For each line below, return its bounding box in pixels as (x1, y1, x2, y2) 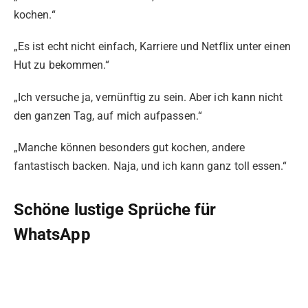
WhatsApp (14, 225, 91, 245)
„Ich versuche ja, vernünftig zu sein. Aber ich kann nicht (14, 90, 283, 104)
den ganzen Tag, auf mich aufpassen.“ (14, 109, 202, 122)
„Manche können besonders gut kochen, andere (14, 140, 245, 154)
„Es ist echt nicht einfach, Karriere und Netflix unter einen (14, 40, 291, 54)
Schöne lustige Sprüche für (14, 200, 217, 220)
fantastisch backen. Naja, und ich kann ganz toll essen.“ (14, 159, 287, 173)
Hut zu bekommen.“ (14, 58, 110, 72)
